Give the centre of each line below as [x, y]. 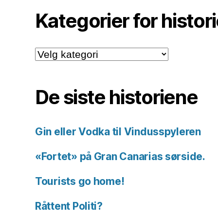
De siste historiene [117, 97]
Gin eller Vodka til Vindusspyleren [118, 132]
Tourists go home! [80, 182]
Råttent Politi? [69, 206]
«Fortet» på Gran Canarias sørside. [120, 157]
